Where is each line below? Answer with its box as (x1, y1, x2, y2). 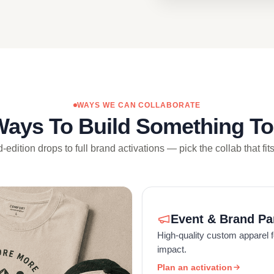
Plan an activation (157, 262, 232, 272)
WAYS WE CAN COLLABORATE (76, 101, 201, 109)
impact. (157, 243, 187, 254)
